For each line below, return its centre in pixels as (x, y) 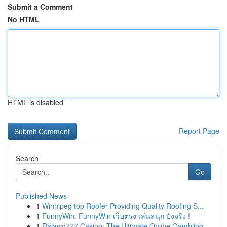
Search (27, 158)
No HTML (24, 19)
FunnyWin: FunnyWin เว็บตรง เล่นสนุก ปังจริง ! (116, 216)
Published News (41, 196)
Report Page (199, 131)
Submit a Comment (40, 7)
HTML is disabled (35, 102)
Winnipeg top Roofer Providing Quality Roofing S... (123, 206)
